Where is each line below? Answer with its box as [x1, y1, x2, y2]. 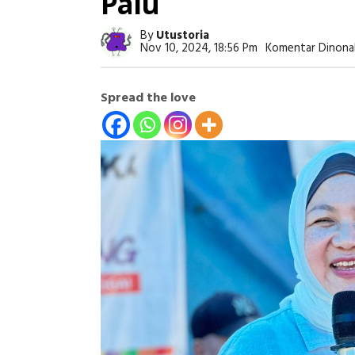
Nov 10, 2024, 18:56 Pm [140, 39, 258, 58]
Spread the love [101, 88, 196, 109]
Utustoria [156, 26, 209, 45]
